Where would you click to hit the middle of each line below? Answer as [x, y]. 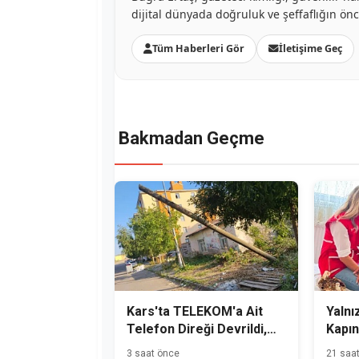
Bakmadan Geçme [192, 138]
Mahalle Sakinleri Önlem [200, 347]
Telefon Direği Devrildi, [197, 329]
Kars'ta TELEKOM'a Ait [195, 312]
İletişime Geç [311, 48]
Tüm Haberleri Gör [198, 48]
